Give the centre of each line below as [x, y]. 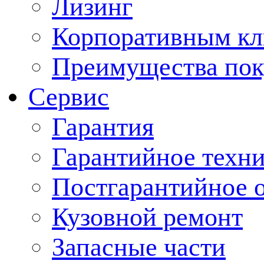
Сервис [69, 97]
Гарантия [103, 127]
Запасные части [139, 247]
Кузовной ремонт [147, 217]
